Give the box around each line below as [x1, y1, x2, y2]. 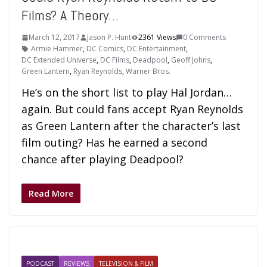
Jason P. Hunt [87, 32, 131, 42]
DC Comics [86, 44, 123, 54]
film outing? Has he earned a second [21, 135, 207, 150]
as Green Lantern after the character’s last [21, 119, 241, 133]
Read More [29, 188, 73, 199]
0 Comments [183, 32, 226, 42]
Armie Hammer [31, 44, 83, 54]
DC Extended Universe [21, 55, 97, 65]
